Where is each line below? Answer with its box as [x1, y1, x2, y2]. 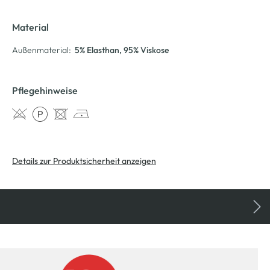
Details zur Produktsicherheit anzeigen [12, 155, 156, 166]
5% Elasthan [75, 44, 119, 55]
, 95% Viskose [119, 44, 169, 55]
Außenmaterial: [12, 44, 71, 55]
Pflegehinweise [12, 84, 78, 96]
